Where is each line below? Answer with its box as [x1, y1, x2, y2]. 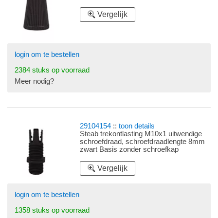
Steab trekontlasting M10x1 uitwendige [80, 130, 202, 138]
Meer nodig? [15, 77, 54, 86]
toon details [119, 122, 155, 130]
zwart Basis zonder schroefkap [80, 145, 179, 154]
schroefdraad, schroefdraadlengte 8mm [80, 138, 205, 146]
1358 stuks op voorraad [15, 206, 90, 215]
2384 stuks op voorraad [15, 66, 90, 74]
